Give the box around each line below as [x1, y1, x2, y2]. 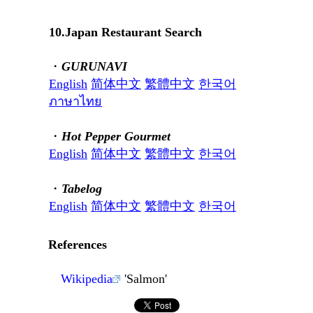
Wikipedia [61, 272, 112, 286]
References [48, 238, 107, 252]
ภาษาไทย [49, 94, 102, 109]
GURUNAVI [61, 59, 127, 74]
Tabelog [61, 182, 102, 196]
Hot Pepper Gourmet [61, 129, 170, 144]
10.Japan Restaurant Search [49, 25, 202, 40]
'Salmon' [121, 272, 167, 286]
